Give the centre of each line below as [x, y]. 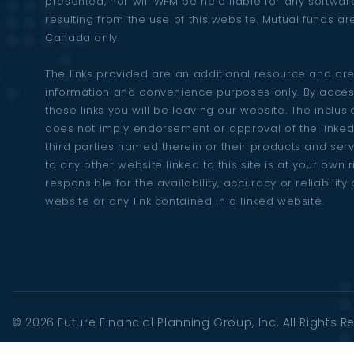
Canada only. [83, 38]
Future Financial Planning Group [155, 322]
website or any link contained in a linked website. [185, 201]
